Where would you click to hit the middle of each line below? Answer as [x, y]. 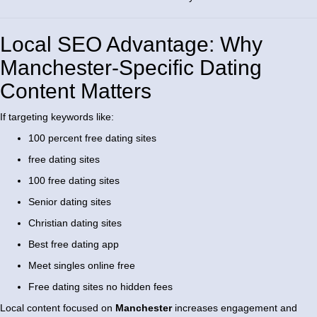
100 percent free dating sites [92, 138]
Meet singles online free [82, 266]
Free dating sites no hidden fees [100, 287]
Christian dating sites [75, 223]
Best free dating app [74, 244]
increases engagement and [235, 308]
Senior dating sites [70, 202]
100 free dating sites [74, 181]
